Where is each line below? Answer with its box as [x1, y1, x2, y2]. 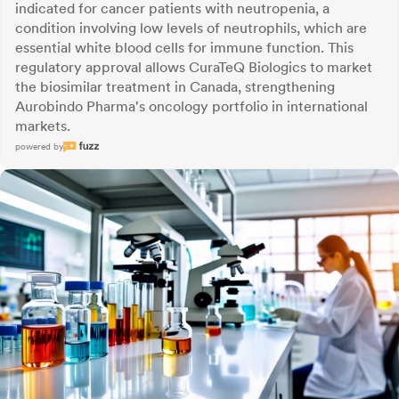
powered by [15, 141, 63, 151]
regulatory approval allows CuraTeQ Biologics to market [15, 59, 372, 76]
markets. [15, 118, 70, 134]
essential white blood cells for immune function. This [15, 39, 354, 56]
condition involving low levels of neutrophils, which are [15, 20, 367, 37]
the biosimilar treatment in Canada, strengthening [15, 78, 335, 95]
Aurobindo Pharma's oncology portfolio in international [15, 98, 368, 115]
